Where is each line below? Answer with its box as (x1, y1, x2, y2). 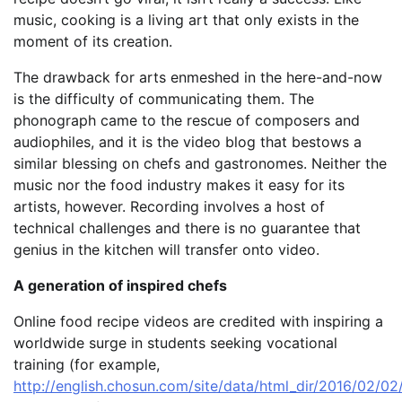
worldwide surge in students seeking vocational (13, 334, 337, 353)
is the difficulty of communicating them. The (13, 90, 314, 109)
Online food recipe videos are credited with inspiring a (13, 312, 383, 331)
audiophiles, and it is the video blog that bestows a (13, 133, 362, 152)
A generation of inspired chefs (13, 276, 227, 295)
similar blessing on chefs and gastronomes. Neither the (13, 154, 387, 173)
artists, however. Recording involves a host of (13, 197, 325, 216)
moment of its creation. (13, 32, 172, 51)
